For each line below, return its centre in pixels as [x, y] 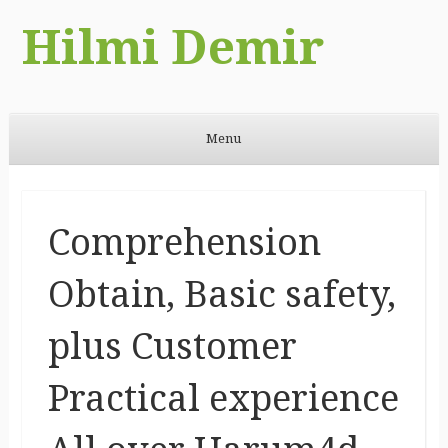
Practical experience [223, 398]
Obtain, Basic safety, [221, 294]
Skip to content [55, 177]
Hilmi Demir [172, 47]
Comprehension [184, 242]
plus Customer [172, 346]
